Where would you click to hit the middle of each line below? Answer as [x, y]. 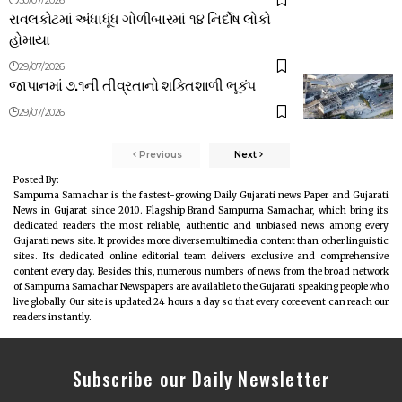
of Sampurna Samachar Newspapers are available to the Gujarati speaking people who [201, 286]
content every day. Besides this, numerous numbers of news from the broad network [201, 271]
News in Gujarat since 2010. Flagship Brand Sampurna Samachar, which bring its [201, 210]
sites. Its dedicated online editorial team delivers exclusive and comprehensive [201, 256]
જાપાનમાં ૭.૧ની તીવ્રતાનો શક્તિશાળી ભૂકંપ [132, 84]
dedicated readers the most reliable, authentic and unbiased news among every [201, 225]
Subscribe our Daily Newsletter [201, 378]
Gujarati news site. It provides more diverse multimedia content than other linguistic [201, 240]
